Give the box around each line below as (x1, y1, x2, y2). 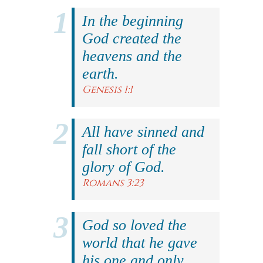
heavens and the (82, 48, 182, 65)
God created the (82, 30, 181, 47)
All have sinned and (82, 123, 204, 140)
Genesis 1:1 (82, 83, 133, 96)
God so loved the (82, 217, 187, 234)
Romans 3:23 (82, 176, 144, 190)
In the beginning (82, 12, 183, 29)
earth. (82, 65, 119, 82)
